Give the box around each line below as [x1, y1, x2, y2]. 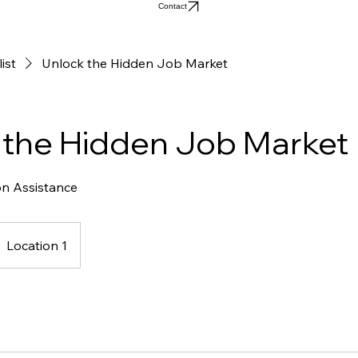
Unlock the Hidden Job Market [42, 75, 228, 92]
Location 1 [6, 257, 67, 274]
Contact [158, 22, 187, 32]
